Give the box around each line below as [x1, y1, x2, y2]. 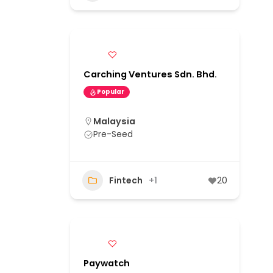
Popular [97, 87, 124, 97]
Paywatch [83, 257, 130, 270]
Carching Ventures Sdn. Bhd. [83, 68, 217, 81]
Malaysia [93, 115, 135, 128]
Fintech [109, 174, 143, 186]
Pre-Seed [93, 128, 133, 141]
